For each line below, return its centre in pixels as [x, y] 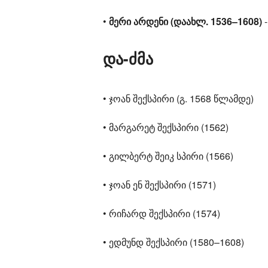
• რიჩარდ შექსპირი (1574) [162, 213]
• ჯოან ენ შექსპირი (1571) [159, 185]
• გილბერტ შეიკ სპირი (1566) [168, 156]
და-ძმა [128, 58]
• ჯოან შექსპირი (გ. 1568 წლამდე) [178, 98]
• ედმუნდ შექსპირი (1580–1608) [173, 242]
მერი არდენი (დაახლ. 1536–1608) [187, 21]
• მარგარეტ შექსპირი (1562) [166, 127]
